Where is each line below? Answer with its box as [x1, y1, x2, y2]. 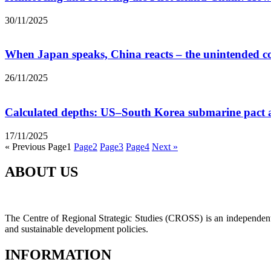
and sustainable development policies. [5, 224, 148, 235]
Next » [152, 141, 178, 152]
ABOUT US [5, 164, 78, 180]
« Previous [5, 141, 45, 152]
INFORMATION [5, 247, 111, 263]
